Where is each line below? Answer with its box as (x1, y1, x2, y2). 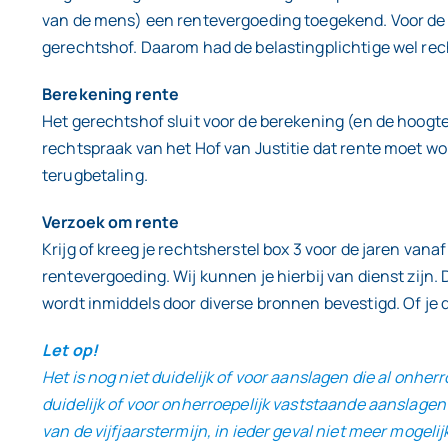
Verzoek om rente (42, 211, 180, 234)
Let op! (42, 339, 98, 362)
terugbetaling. (42, 164, 148, 187)
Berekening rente (42, 83, 180, 106)
